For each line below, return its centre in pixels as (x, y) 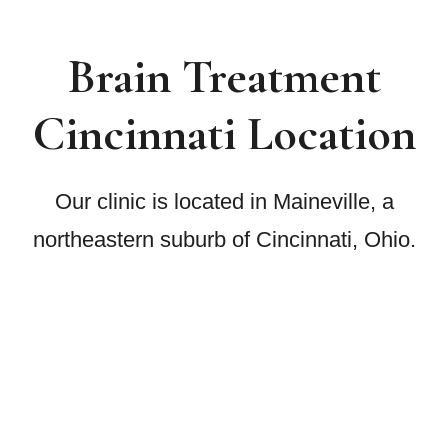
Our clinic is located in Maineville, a (224, 202)
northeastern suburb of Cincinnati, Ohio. (224, 240)
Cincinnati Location (224, 134)
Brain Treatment (224, 77)
